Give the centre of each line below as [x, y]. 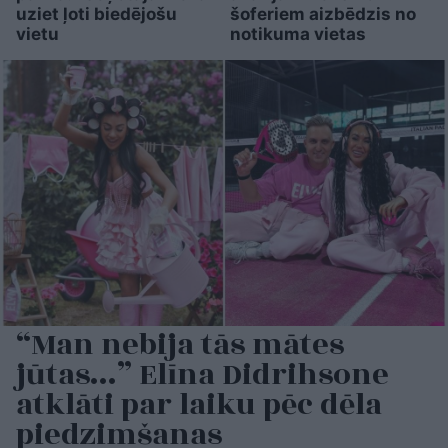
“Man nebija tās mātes [180, 345]
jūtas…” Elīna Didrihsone [202, 375]
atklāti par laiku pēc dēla [199, 405]
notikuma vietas [297, 33]
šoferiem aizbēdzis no [322, 13]
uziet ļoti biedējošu [96, 13]
